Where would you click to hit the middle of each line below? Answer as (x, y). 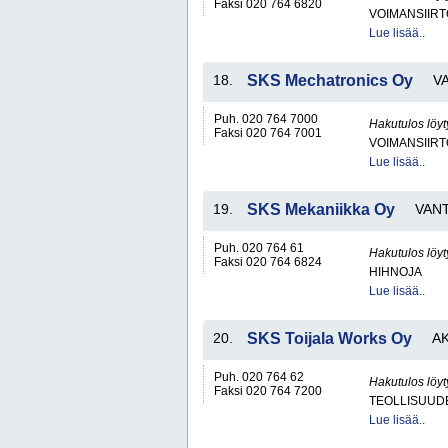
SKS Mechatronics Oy (330, 80)
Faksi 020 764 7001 (268, 133)
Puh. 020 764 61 (259, 248)
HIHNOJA (395, 272)
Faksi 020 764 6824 (268, 262)
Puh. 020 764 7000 (266, 119)
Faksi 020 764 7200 (268, 391)
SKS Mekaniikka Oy (321, 209)
